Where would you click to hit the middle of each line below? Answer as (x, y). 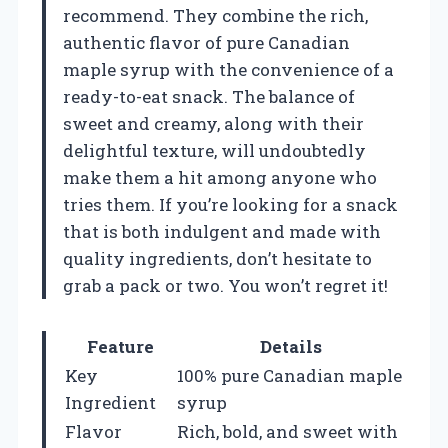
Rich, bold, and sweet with (287, 432)
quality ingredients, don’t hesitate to (217, 259)
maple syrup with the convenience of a (228, 70)
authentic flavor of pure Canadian (206, 43)
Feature (120, 347)
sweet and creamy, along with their (213, 124)
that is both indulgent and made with (222, 232)
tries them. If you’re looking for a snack (230, 205)
